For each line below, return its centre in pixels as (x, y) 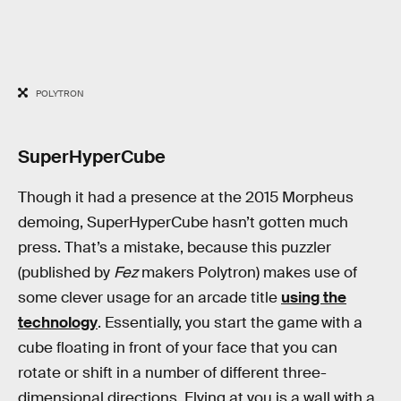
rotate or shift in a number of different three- (172, 373)
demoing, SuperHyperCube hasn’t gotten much (183, 223)
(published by (66, 273)
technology (58, 323)
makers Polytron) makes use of (247, 273)
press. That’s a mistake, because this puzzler (175, 248)
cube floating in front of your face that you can (178, 348)
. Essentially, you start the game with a (230, 323)
